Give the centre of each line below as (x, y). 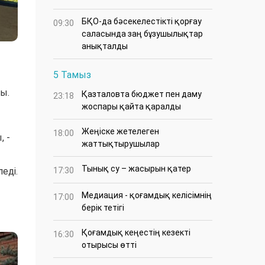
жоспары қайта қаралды (131, 107)
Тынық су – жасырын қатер (136, 169)
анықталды (105, 46)
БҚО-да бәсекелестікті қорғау (142, 22)
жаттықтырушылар (121, 144)
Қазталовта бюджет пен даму (142, 94)
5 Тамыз (72, 75)
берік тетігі (103, 208)
